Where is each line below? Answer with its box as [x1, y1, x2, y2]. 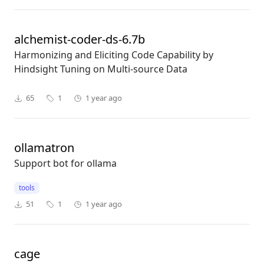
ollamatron [14, 140, 74, 156]
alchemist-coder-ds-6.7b [14, 31, 145, 48]
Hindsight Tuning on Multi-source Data [14, 62, 187, 76]
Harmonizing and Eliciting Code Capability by [14, 48, 213, 62]
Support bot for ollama [14, 157, 117, 170]
